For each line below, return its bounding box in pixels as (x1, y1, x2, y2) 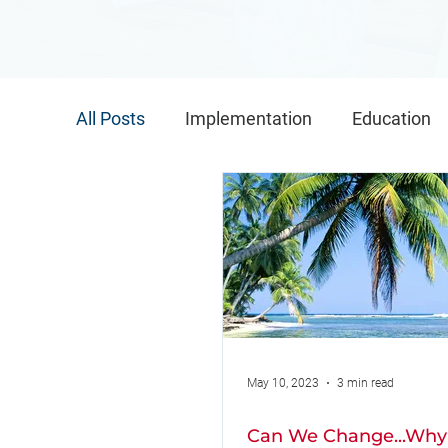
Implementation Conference (116, 187, 340, 209)
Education (352, 107, 431, 129)
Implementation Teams (116, 267, 302, 289)
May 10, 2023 (247, 376, 319, 390)
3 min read (337, 376, 394, 390)
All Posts (76, 107, 145, 129)
